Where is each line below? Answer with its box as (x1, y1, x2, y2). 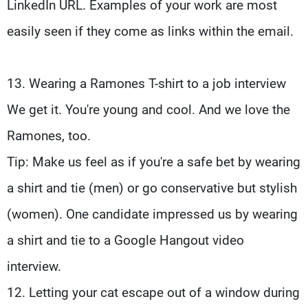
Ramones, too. (7, 127, 91, 144)
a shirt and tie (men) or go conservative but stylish (7, 179, 297, 196)
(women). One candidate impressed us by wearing (7, 206, 298, 222)
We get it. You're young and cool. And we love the (7, 101, 290, 118)
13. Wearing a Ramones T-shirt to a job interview (7, 75, 286, 91)
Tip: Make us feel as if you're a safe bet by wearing (7, 153, 300, 170)
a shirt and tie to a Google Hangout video (7, 232, 244, 248)
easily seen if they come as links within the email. (7, 23, 294, 39)
